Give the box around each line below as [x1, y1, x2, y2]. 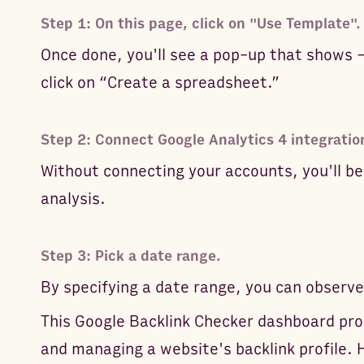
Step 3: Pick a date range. [40, 247, 221, 265]
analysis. [40, 188, 106, 209]
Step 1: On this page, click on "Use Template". [40, 15, 361, 32]
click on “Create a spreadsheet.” [40, 72, 279, 93]
